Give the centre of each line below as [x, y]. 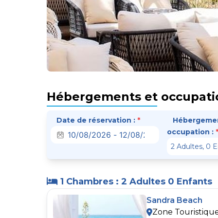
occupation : [191, 132]
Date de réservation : [97, 120]
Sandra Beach [174, 200]
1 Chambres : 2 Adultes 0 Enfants [135, 181]
